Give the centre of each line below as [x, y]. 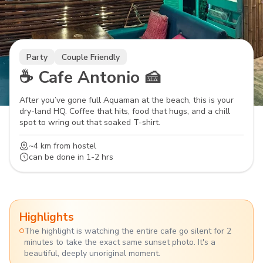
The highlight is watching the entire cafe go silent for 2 [128, 231]
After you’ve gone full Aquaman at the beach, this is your [127, 100]
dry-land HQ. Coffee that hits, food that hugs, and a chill [125, 111]
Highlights [47, 217]
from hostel [74, 146]
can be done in [58, 157]
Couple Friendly [91, 57]
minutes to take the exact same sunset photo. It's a [120, 242]
